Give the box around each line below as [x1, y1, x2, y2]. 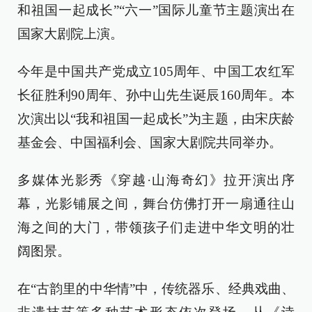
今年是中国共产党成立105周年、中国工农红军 [17, 64, 295, 79]
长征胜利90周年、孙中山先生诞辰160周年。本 [17, 88, 295, 102]
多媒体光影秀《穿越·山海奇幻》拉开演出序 [17, 173, 295, 187]
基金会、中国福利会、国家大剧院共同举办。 [17, 135, 282, 150]
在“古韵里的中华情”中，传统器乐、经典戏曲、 [17, 281, 295, 296]
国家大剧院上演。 [17, 26, 123, 41]
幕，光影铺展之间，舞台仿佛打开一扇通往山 [17, 196, 295, 211]
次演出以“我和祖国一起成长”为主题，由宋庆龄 [17, 111, 295, 126]
